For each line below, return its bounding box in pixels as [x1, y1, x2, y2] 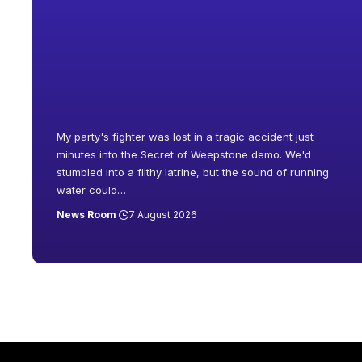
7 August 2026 [128, 208, 197, 221]
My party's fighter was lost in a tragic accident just [57, 129, 314, 143]
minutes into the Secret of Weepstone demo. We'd [57, 147, 311, 161]
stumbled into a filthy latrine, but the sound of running [57, 165, 329, 179]
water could [57, 183, 117, 196]
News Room [57, 208, 116, 221]
